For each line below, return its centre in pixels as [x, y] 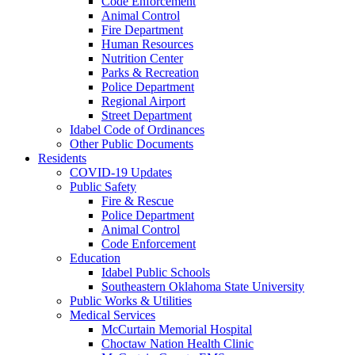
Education [95, 258]
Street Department [147, 115]
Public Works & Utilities [131, 301]
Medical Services [113, 315]
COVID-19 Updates [121, 172]
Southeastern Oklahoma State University [203, 286]
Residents [62, 158]
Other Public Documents [132, 144]
